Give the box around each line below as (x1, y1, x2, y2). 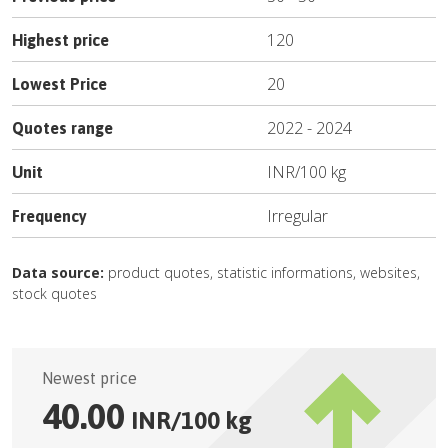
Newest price (42, 369, 137, 387)
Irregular (267, 205, 328, 227)
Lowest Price (12, 75, 107, 93)
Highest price (12, 31, 109, 49)
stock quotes (12, 284, 97, 303)
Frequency (12, 207, 87, 225)
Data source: (12, 263, 104, 282)
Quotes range (12, 119, 113, 137)
